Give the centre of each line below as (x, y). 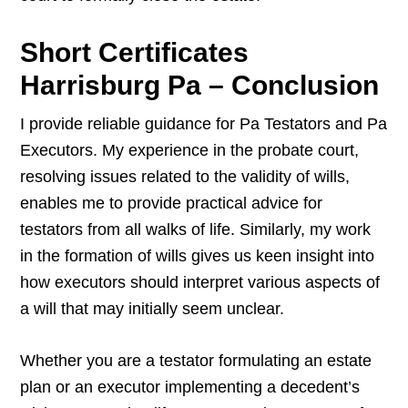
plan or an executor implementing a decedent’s (190, 388)
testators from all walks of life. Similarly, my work (196, 230)
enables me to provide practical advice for (172, 204)
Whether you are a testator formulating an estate (196, 361)
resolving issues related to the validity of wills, (185, 177)
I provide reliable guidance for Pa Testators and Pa (204, 124)
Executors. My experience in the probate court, (190, 151)
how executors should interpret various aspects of (200, 283)
